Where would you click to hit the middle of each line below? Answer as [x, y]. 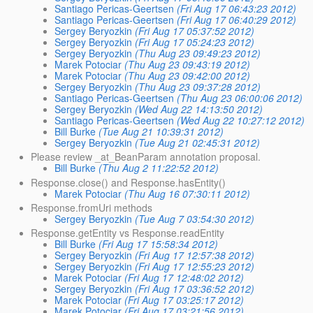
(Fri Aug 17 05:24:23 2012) [195, 42]
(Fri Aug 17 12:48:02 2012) [184, 277]
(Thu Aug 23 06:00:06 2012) [240, 98]
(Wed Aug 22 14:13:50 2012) [199, 109]
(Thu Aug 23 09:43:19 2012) [188, 65]
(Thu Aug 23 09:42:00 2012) [188, 76]
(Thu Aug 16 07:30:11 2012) [188, 193]
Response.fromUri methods [92, 207]
